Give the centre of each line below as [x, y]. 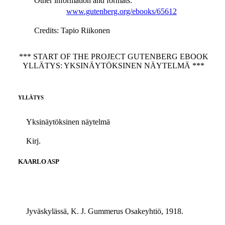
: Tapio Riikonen [83, 30]
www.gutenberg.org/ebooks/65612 [121, 11]
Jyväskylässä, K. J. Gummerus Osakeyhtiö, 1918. [104, 211]
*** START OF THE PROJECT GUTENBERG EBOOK [114, 57]
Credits [45, 30]
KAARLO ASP [38, 162]
